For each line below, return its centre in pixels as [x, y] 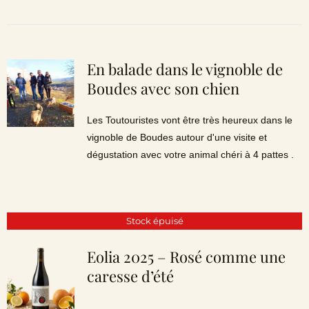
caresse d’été [130, 276]
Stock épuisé [154, 220]
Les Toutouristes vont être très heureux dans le [189, 120]
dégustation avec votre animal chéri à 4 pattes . [190, 154]
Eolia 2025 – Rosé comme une [186, 257]
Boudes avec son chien [163, 88]
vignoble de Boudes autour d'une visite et [177, 137]
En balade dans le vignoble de [185, 69]
